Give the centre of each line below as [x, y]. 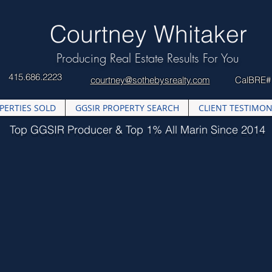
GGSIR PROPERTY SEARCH [127, 108]
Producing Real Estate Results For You [148, 58]
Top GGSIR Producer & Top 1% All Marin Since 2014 [138, 130]
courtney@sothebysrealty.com [150, 80]
